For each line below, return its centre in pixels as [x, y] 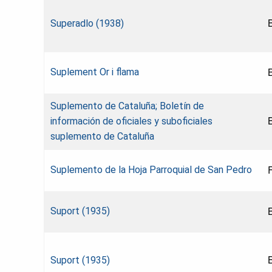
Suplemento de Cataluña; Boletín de [127, 106]
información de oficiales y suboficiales [131, 121]
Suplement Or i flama [95, 72]
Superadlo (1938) [87, 23]
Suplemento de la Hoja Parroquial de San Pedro [151, 169]
